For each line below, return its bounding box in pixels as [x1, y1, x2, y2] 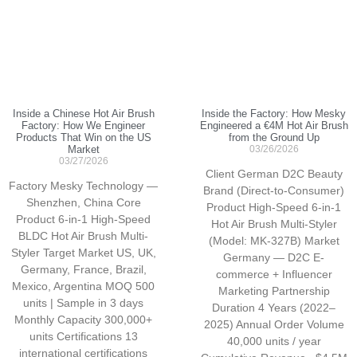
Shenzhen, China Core [25, 196, 141, 210]
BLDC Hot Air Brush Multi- [18, 229, 148, 243]
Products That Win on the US [15, 131, 151, 144]
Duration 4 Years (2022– [212, 301, 335, 315]
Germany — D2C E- [223, 251, 324, 265]
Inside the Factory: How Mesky [202, 108, 346, 120]
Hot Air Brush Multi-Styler [210, 218, 337, 231]
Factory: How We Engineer [22, 120, 145, 132]
